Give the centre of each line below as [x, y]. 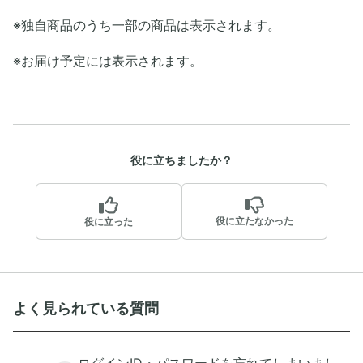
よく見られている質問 [86, 308]
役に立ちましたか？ [181, 160]
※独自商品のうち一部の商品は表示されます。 [147, 25]
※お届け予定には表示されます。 [108, 61]
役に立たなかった [254, 221]
